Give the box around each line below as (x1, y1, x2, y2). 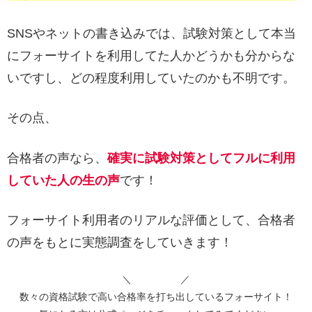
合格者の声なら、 (7, 150, 107, 165)
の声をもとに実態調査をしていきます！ (7, 235, 233, 249)
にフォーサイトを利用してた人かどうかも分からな (7, 49, 295, 63)
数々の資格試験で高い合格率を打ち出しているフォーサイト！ (19, 291, 292, 303)
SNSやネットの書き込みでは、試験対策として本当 (7, 26, 296, 41)
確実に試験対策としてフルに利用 (107, 150, 295, 165)
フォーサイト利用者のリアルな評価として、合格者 (7, 212, 295, 227)
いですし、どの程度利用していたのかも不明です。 (7, 71, 295, 86)
